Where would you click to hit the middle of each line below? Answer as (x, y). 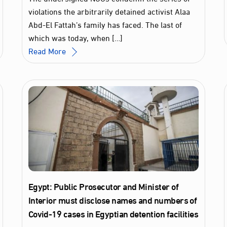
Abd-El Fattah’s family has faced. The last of (105, 24)
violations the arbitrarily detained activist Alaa (109, 11)
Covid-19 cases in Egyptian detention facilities (113, 214)
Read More (47, 50)
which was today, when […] (75, 37)
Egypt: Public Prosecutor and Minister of (103, 186)
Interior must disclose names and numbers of (112, 200)
